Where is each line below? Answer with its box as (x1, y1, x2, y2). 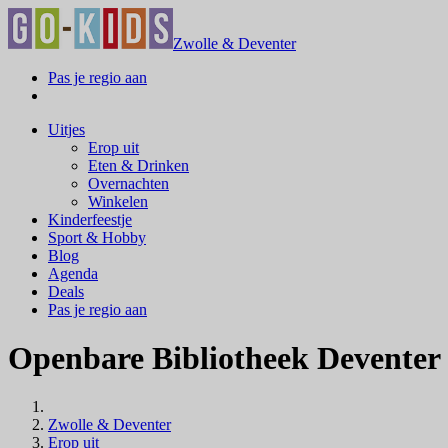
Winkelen (88, 192, 148, 210)
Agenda (48, 264, 98, 282)
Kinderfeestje (48, 210, 132, 228)
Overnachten (88, 174, 169, 192)
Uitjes (48, 120, 85, 138)
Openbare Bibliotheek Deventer (8, 339, 441, 376)
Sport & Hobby (48, 228, 146, 246)
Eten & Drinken (88, 156, 189, 174)
